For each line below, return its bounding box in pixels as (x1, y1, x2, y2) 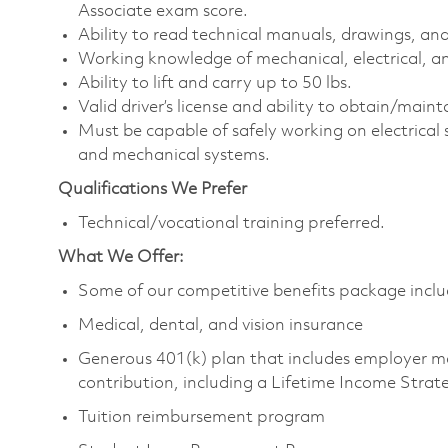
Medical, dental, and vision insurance (78, 316, 363, 334)
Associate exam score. (78, 2, 248, 20)
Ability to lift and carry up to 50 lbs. (78, 74, 352, 92)
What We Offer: (58, 248, 184, 266)
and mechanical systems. (78, 146, 270, 164)
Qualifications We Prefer (58, 180, 247, 198)
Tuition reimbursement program (78, 408, 325, 426)
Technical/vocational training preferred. (78, 214, 385, 232)
